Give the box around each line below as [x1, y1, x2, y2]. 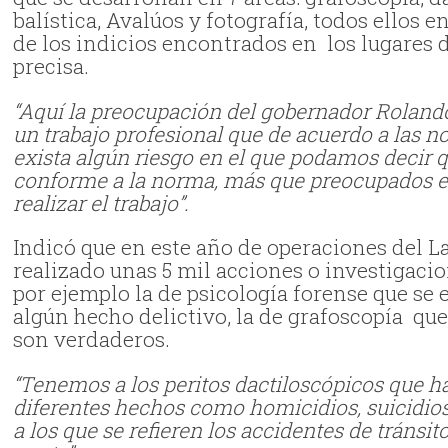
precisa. [13, 52, 90, 81]
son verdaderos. [13, 325, 171, 354]
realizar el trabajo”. [13, 188, 200, 217]
